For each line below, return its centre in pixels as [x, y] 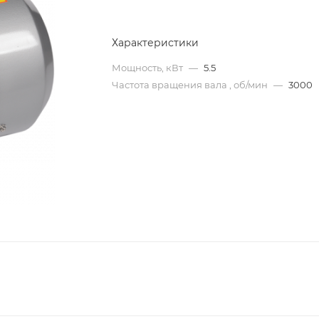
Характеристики [156, 43]
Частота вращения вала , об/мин [191, 85]
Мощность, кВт [149, 68]
